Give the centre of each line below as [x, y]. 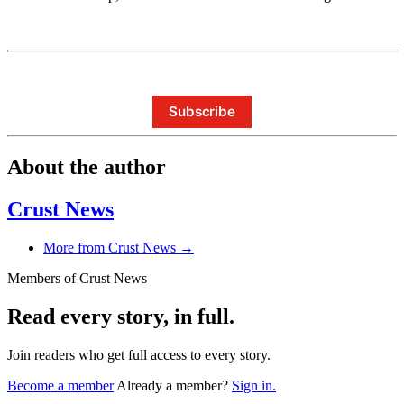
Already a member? [174, 385]
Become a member [60, 385]
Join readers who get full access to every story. [139, 354]
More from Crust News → [119, 247]
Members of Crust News [77, 278]
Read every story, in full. [121, 316]
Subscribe [202, 112]
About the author [87, 167]
